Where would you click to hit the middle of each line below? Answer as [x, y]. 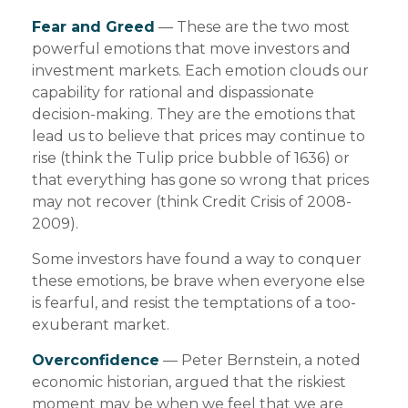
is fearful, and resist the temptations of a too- [194, 303]
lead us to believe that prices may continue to [199, 136]
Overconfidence [96, 360]
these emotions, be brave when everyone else [199, 281]
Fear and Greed [93, 27]
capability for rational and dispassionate [173, 92]
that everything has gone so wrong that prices [200, 180]
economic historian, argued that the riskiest [189, 382]
